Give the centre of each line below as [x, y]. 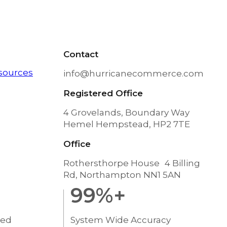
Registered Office [103, 93]
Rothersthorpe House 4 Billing [131, 163]
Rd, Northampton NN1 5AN [122, 175]
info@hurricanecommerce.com [133, 74]
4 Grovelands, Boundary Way [129, 113]
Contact [81, 54]
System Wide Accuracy [121, 220]
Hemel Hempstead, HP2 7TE [126, 124]
